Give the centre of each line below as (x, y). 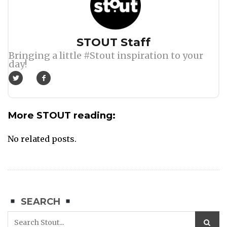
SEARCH (40, 202)
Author (25, 42)
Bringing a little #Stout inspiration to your (106, 56)
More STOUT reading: (62, 116)
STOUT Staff (113, 43)
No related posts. (42, 139)
